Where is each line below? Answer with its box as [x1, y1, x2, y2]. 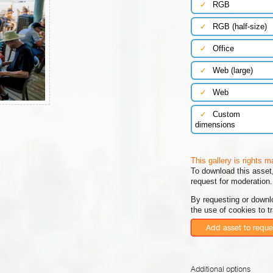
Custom [213, 110, 240, 119]
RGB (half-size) [213, 22, 267, 32]
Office [213, 44, 234, 54]
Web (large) [213, 66, 253, 76]
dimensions [194, 120, 235, 130]
